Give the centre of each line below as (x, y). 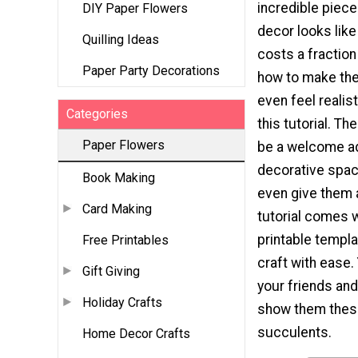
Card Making (117, 209)
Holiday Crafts (122, 303)
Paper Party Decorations (151, 71)
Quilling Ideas (121, 40)
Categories (97, 114)
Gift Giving (111, 272)
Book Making (119, 178)
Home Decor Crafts (136, 334)
